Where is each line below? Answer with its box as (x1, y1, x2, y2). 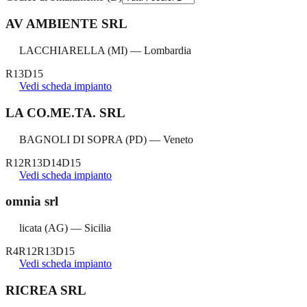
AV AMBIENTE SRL (5, 16, 127, 32)
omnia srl (5, 194, 58, 209)
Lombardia (144, 45, 191, 57)
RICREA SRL (5, 282, 86, 297)
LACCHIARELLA (19, 45, 105, 57)
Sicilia (84, 222, 111, 234)
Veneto (163, 133, 193, 145)
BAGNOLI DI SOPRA (19, 133, 123, 145)
